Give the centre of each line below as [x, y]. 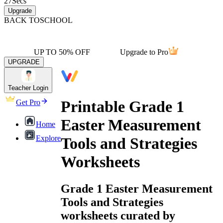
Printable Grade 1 [122, 107]
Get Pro [28, 102]
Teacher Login [28, 88]
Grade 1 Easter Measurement [137, 188]
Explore [48, 138]
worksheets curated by [118, 215]
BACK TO [22, 20]
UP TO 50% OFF [62, 52]
